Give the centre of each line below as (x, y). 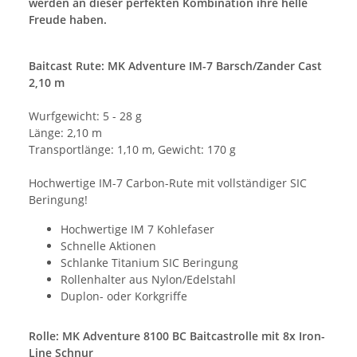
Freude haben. (68, 19)
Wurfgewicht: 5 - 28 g (85, 116)
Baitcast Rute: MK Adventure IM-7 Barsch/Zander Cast (175, 65)
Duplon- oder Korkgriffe (124, 296)
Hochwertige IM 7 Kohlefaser (137, 229)
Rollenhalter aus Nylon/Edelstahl (148, 279)
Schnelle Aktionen (108, 245)
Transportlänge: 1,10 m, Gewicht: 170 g (132, 149)
